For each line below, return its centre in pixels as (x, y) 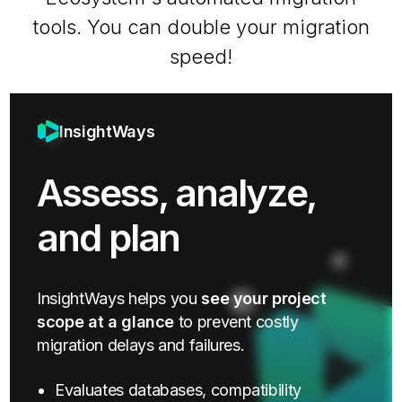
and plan (109, 237)
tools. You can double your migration (201, 26)
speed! (201, 56)
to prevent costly (236, 321)
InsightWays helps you (119, 298)
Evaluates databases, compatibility (178, 389)
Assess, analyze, (176, 192)
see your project (264, 298)
